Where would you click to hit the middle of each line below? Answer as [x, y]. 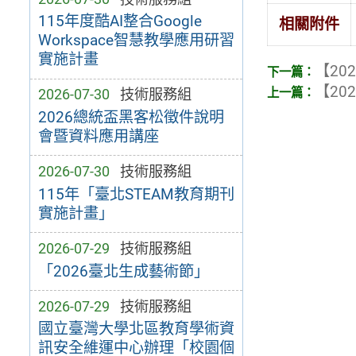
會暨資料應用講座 [98, 136]
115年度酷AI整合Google [120, 21]
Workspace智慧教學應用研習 [136, 41]
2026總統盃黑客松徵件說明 [131, 117]
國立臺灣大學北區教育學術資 [136, 329]
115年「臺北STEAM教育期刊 [136, 194]
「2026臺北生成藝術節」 [123, 271]
